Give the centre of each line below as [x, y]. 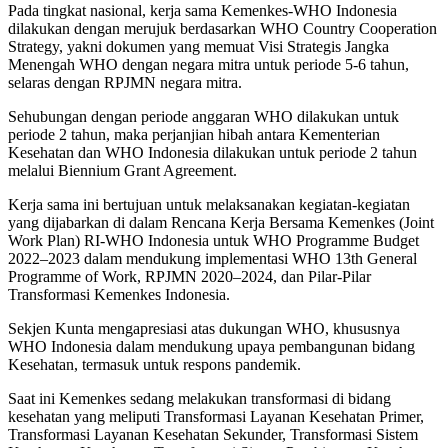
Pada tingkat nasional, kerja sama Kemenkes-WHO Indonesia [202, 11]
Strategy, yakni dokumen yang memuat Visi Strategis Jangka [198, 47]
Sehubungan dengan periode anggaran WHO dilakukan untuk [203, 117]
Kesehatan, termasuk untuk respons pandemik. [154, 365]
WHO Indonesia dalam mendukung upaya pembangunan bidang [211, 347]
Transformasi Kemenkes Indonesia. [119, 295]
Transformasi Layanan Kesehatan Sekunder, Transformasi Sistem [213, 435]
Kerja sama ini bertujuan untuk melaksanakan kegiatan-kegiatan [209, 205]
